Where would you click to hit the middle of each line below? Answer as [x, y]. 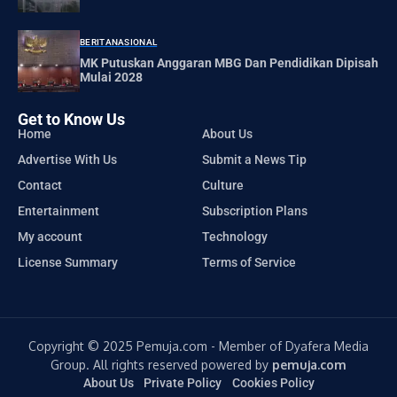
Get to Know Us [71, 119]
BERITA [96, 43]
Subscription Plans [254, 210]
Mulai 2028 [111, 78]
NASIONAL [134, 43]
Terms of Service [249, 262]
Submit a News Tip [254, 159]
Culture [222, 185]
